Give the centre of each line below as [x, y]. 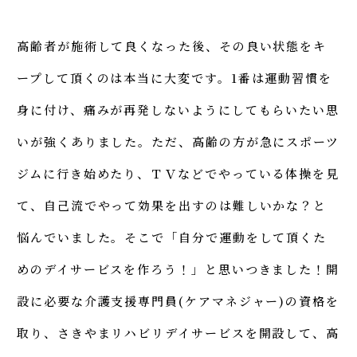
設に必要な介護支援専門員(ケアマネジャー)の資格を [178, 301]
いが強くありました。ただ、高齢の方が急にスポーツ [178, 142]
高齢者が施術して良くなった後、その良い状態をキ [172, 46]
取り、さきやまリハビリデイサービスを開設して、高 [178, 333]
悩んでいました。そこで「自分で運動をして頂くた [172, 237]
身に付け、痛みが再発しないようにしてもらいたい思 [178, 110]
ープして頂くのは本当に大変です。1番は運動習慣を [175, 78]
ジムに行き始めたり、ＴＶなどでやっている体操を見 [178, 174]
